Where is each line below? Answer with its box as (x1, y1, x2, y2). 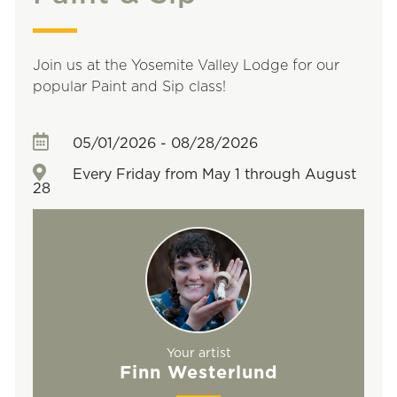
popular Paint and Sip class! (33, 80, 226, 94)
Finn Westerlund (119, 364, 278, 382)
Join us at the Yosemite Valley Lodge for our (33, 58, 339, 73)
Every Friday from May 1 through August (68, 167, 356, 182)
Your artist (166, 347, 231, 360)
